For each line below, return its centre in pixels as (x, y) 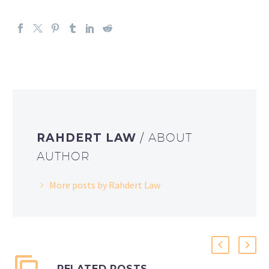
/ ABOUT (166, 137)
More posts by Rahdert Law (105, 185)
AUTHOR (63, 156)
